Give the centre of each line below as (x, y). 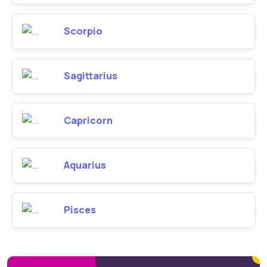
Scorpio (83, 31)
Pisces (80, 210)
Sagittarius (91, 76)
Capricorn (88, 120)
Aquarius (85, 165)
